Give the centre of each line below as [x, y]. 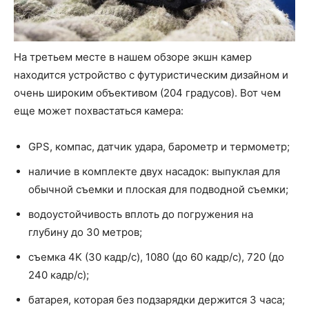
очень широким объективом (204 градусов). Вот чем [147, 93]
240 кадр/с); [59, 275]
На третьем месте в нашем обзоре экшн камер [133, 57]
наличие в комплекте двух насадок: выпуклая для [154, 172]
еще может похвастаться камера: [99, 111]
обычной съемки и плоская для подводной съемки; [158, 190]
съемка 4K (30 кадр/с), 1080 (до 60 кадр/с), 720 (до [156, 257]
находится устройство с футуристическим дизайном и [151, 75]
